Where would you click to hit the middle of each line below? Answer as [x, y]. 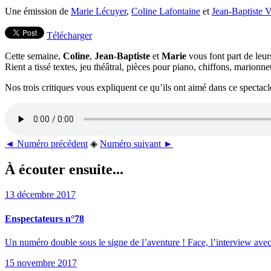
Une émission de [38, 11]
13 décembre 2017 [40, 195]
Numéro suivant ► [136, 143]
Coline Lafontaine [166, 11]
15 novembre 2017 [41, 263]
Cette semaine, [34, 56]
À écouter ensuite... [64, 169]
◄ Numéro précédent [46, 143]
